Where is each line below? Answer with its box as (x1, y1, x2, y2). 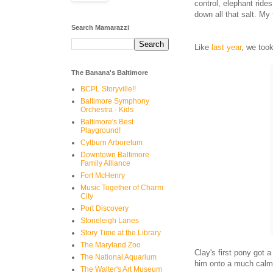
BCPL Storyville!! (80, 85, 136, 93)
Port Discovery (80, 204, 129, 213)
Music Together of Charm (80, 183, 163, 192)
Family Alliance (80, 159, 130, 168)
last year (211, 42, 241, 52)
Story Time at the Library (80, 229, 161, 237)
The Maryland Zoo (80, 241, 141, 249)
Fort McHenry (80, 171, 125, 180)
